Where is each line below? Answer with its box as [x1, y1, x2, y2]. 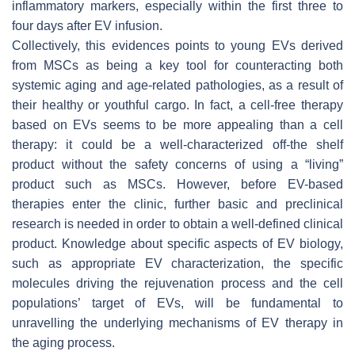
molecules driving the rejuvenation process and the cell [12, 276, 343, 290]
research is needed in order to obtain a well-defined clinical [12, 216, 343, 231]
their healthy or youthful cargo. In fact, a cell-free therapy [12, 97, 343, 112]
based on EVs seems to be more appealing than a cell [12, 117, 343, 132]
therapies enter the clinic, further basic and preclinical [12, 197, 343, 211]
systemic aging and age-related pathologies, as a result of [12, 78, 343, 92]
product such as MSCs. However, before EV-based [12, 177, 343, 191]
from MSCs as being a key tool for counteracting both [12, 58, 343, 72]
